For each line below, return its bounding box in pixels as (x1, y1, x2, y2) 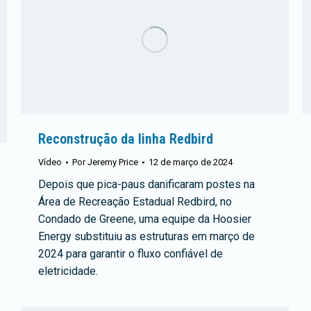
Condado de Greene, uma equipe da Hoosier (38, 212, 251, 226)
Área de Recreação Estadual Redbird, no (38, 194, 232, 208)
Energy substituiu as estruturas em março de (38, 229, 255, 243)
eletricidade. (38, 264, 103, 278)
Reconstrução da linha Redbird (38, 130, 213, 147)
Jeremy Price (87, 156, 138, 167)
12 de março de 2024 (149, 156, 233, 167)
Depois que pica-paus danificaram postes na (38, 177, 255, 191)
